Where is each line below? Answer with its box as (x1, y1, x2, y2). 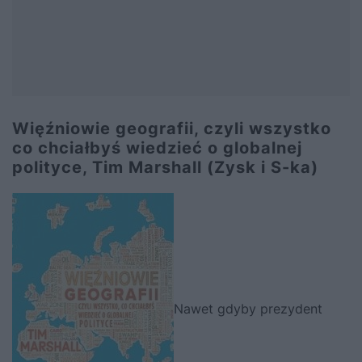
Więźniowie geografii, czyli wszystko (12, 119, 331, 138)
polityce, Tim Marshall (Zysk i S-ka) (12, 158, 318, 177)
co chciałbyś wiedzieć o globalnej (12, 138, 302, 158)
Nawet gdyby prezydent (174, 301, 322, 318)
